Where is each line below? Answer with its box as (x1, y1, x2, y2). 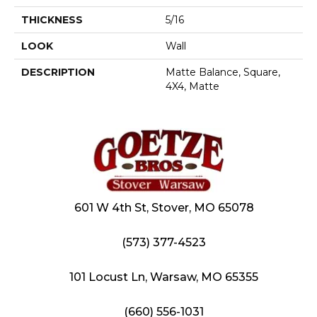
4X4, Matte (166, 79, 219, 93)
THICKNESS (21, 13, 83, 26)
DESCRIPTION (21, 65, 95, 79)
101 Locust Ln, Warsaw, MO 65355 (69, 270, 258, 284)
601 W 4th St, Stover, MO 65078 (74, 200, 254, 214)
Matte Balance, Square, (166, 65, 280, 79)
